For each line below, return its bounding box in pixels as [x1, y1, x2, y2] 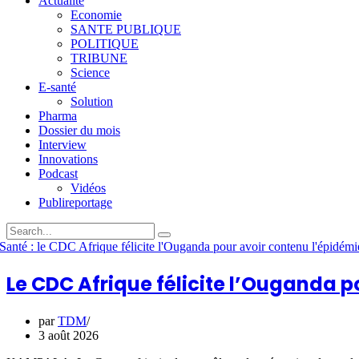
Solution [71, 95, 113, 108]
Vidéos [71, 181, 106, 195]
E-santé [38, 80, 76, 94]
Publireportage [38, 196, 112, 209]
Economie [71, 8, 122, 22]
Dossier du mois [38, 123, 120, 137]
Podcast [38, 167, 78, 180]
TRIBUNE [71, 51, 127, 65]
